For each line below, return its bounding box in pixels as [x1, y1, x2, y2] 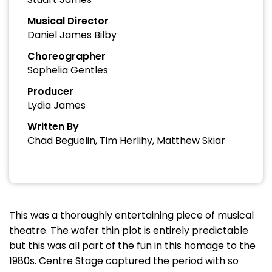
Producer [27, 84, 73, 98]
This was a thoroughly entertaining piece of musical [9, 208, 254, 222]
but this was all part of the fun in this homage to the [9, 239, 256, 253]
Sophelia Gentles [27, 63, 108, 77]
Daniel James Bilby [27, 28, 117, 42]
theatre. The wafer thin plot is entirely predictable [9, 223, 248, 237]
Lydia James [27, 98, 86, 112]
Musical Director [27, 14, 109, 28]
